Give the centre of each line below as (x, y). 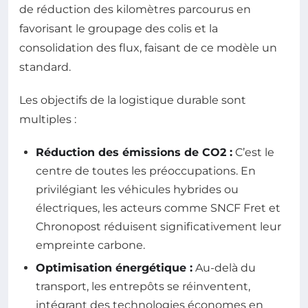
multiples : (48, 119)
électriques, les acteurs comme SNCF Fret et (158, 208)
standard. (45, 67)
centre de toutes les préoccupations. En (146, 171)
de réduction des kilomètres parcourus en (135, 9)
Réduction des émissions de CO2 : (134, 152)
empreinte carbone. (90, 245)
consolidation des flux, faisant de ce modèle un (148, 48)
